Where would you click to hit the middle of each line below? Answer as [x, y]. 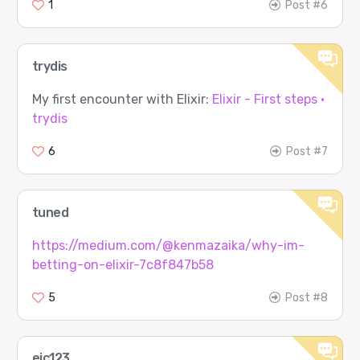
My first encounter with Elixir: [122, 99]
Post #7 [307, 151]
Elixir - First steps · [268, 99]
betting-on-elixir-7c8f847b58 [123, 264]
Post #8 [307, 297]
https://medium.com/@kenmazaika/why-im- [168, 245]
